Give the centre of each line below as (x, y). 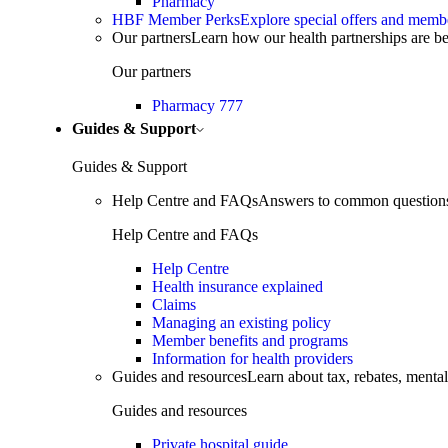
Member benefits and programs (250, 341)
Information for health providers (252, 359)
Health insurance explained (237, 287)
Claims (174, 305)
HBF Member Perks (176, 20)
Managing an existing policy (241, 323)
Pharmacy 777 (197, 106)
